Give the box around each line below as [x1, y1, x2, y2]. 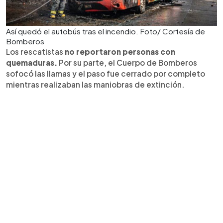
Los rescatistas [6, 46, 65, 56]
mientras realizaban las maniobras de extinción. [6, 79, 185, 89]
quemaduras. [6, 57, 59, 67]
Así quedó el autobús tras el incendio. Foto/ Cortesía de [6, 26, 205, 36]
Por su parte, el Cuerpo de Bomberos [59, 57, 197, 67]
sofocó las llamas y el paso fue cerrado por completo [6, 68, 205, 78]
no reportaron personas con [65, 46, 175, 56]
